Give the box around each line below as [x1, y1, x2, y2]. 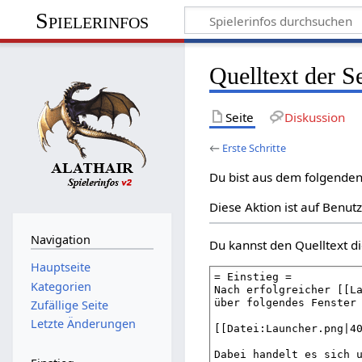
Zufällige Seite [30, 297, 108, 313]
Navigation [30, 231, 90, 247]
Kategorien [30, 278, 91, 294]
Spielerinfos [35, 7, 149, 33]
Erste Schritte [222, 140, 287, 155]
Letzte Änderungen [30, 316, 136, 332]
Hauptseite [30, 259, 90, 276]
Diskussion [284, 108, 345, 125]
